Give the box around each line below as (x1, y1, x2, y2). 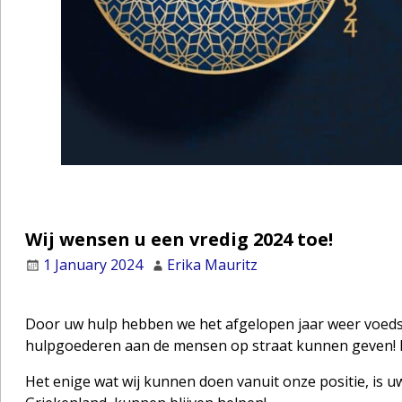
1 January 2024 (42, 255, 143, 275)
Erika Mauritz (166, 255, 258, 275)
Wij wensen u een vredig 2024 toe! (24, 227, 333, 252)
